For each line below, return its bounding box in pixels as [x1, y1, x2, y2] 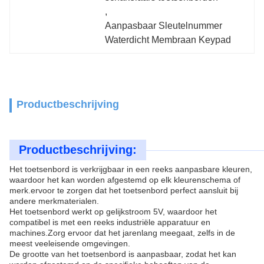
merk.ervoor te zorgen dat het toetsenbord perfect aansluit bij [9, 186, 238, 195]
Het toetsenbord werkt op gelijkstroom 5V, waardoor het [9, 207, 217, 216]
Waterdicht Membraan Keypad [105, 35, 232, 45]
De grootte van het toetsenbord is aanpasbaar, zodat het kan [9, 249, 236, 259]
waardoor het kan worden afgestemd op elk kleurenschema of [9, 175, 240, 184]
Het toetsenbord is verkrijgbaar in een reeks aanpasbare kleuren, [9, 164, 252, 174]
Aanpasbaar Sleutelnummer [105, 21, 223, 31]
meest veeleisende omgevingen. [9, 239, 130, 248]
